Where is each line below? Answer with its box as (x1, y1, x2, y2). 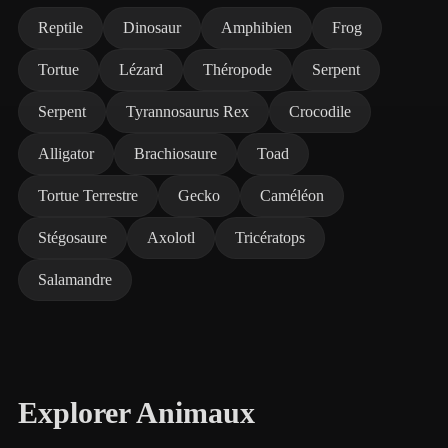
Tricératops (235, 229, 305, 246)
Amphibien (221, 19, 292, 36)
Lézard (119, 61, 163, 78)
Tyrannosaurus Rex (126, 103, 249, 120)
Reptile (38, 19, 83, 36)
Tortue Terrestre (38, 187, 138, 204)
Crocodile (289, 103, 351, 120)
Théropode (203, 61, 272, 78)
